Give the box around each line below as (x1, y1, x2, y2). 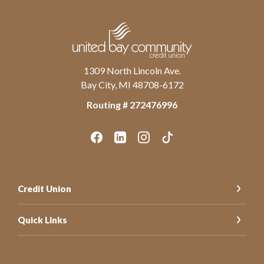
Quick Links (18, 214, 67, 225)
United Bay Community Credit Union (70, 21, 218, 32)
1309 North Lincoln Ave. (83, 64, 181, 76)
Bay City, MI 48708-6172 (80, 78, 184, 90)
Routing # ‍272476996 (87, 98, 177, 110)
